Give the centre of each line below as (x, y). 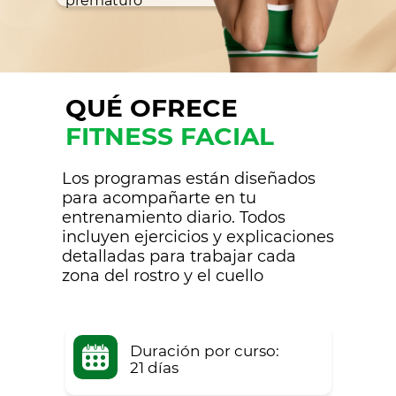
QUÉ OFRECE (152, 108)
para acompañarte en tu (159, 198)
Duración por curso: (205, 351)
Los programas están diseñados (189, 179)
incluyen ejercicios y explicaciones (198, 237)
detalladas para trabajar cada (179, 256)
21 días (154, 368)
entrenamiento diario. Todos (174, 217)
